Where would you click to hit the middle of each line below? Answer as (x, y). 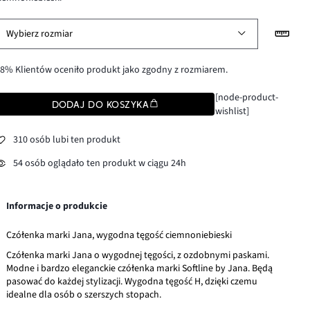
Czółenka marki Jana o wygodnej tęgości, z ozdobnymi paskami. (138, 255)
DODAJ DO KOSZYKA (100, 104)
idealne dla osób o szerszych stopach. (84, 294)
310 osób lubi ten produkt (67, 140)
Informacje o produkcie (57, 206)
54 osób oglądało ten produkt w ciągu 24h (100, 164)
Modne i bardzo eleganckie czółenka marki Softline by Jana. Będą (140, 268)
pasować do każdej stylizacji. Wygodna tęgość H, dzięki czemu (132, 281)
